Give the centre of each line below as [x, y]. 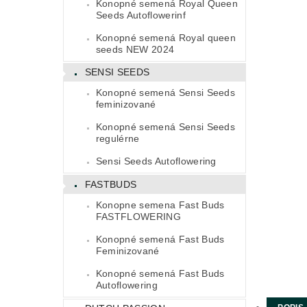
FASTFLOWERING [138, 216]
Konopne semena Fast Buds [160, 205]
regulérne [118, 139]
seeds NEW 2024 [135, 49]
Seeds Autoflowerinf [140, 15]
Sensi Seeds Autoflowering [156, 161]
